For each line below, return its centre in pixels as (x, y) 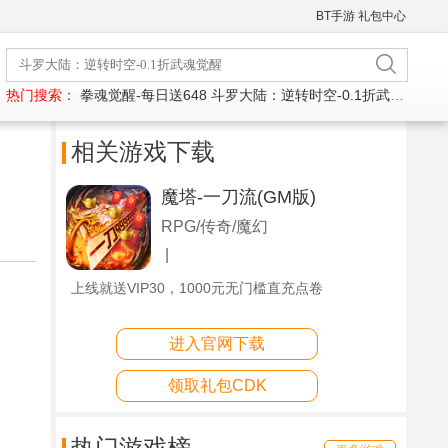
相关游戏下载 (143, 152)
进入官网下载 (217, 343)
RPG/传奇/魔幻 (214, 226)
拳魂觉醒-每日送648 (143, 95)
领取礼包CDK (217, 385)
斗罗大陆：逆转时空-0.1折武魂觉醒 (300, 95)
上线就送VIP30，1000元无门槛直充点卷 (197, 288)
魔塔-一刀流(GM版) (238, 197)
